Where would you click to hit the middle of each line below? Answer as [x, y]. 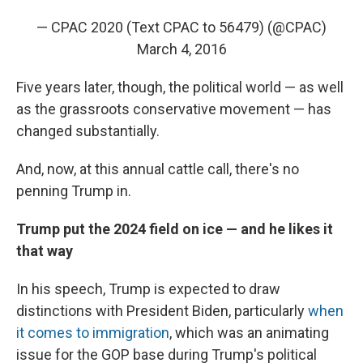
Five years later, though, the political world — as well [180, 88]
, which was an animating [249, 333]
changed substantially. [88, 131]
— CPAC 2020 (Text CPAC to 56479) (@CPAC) [181, 28]
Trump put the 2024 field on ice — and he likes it [175, 229]
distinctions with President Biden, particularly [162, 311]
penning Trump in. [74, 191]
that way [45, 251]
